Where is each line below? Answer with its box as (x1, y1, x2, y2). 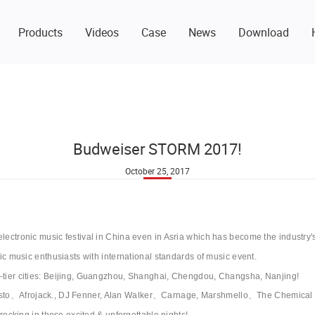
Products (18, 24, 63, 40)
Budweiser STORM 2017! (73, 139, 242, 159)
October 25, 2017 (125, 165, 190, 176)
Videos (85, 24, 120, 40)
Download (238, 24, 290, 40)
